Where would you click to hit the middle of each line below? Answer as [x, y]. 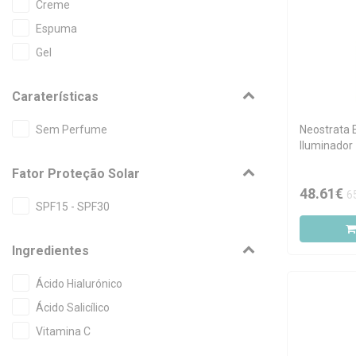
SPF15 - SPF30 [73, 207]
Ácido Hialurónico [79, 284]
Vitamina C [63, 331]
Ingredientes [50, 251]
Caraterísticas [55, 97]
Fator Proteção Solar [76, 174]
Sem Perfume [72, 130]
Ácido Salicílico [73, 308]
